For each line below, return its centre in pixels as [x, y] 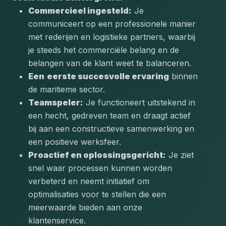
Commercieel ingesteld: [80, 11]
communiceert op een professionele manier [112, 24]
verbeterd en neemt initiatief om [89, 181]
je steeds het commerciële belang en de [104, 50]
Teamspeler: [56, 102]
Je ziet [180, 155]
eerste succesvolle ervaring [108, 76]
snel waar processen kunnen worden [100, 168]
